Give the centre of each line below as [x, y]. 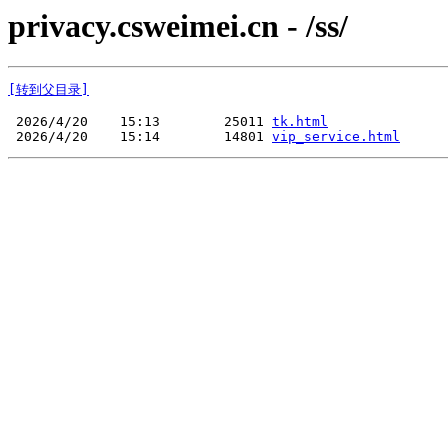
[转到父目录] [48, 90]
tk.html [300, 122]
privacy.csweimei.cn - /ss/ [178, 26]
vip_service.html [336, 137]
